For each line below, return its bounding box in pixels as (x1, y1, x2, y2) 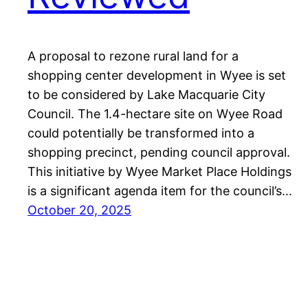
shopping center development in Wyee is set (27, 67, 286, 82)
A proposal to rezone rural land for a (27, 48, 239, 63)
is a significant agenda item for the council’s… (27, 183, 292, 198)
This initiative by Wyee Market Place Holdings (27, 164, 291, 179)
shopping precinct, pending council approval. (27, 144, 290, 159)
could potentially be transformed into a (27, 125, 254, 140)
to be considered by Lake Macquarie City (27, 87, 265, 102)
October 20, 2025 (27, 202, 131, 217)
